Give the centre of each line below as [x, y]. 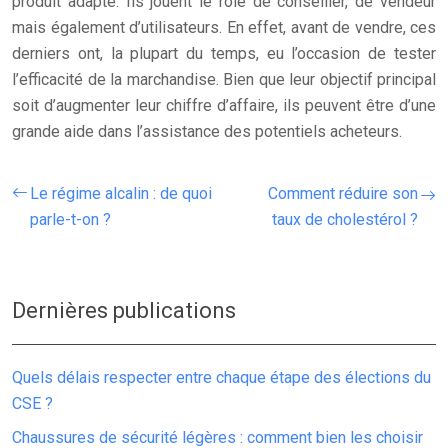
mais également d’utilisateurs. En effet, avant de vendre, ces [224, 27]
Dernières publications [124, 310]
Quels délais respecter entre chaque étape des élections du [221, 377]
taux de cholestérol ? [345, 219]
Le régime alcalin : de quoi [121, 193]
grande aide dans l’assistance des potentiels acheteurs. [207, 131]
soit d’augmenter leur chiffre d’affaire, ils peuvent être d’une [224, 105]
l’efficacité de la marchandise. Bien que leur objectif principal [224, 79]
